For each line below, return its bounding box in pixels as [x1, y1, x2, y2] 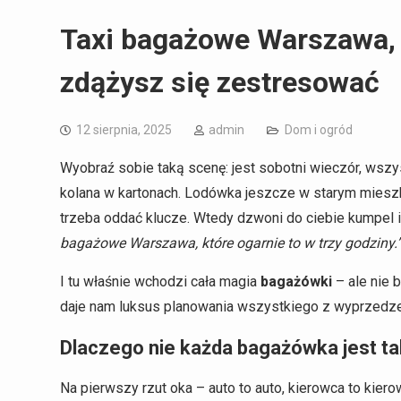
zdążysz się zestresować [60, 64, 380, 99]
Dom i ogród [285, 122, 353, 137]
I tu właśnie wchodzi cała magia [60, 272, 260, 290]
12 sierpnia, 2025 [76, 122, 172, 137]
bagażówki [260, 272, 332, 290]
